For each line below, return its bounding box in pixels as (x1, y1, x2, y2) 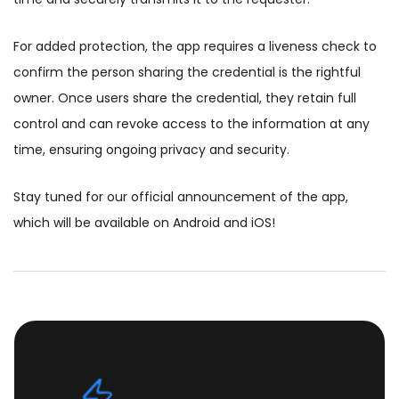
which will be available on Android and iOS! (13, 214, 275, 232)
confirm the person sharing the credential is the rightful (13, 63, 361, 82)
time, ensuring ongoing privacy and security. (13, 141, 289, 159)
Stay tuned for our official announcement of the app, (13, 188, 348, 207)
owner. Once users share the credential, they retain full (13, 89, 356, 108)
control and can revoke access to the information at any (13, 115, 370, 134)
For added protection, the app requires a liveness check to (13, 37, 377, 56)
